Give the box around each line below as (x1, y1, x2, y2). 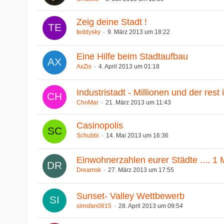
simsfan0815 (76, 202, 111, 209)
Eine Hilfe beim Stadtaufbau (76, 51, 188, 62)
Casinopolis (76, 120, 123, 131)
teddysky (76, 28, 100, 36)
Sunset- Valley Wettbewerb (76, 190, 184, 201)
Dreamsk (76, 166, 101, 174)
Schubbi (76, 132, 99, 139)
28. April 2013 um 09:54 (118, 202, 183, 209)
